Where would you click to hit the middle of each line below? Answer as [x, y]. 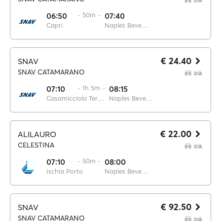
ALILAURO [37, 134]
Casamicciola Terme [101, 98]
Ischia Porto [65, 171]
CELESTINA [36, 145]
